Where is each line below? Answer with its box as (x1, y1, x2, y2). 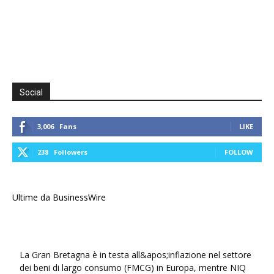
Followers (54, 147, 87, 157)
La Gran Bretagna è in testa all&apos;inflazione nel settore (20, 249, 251, 261)
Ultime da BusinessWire (12, 191, 106, 204)
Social (20, 87, 43, 98)
